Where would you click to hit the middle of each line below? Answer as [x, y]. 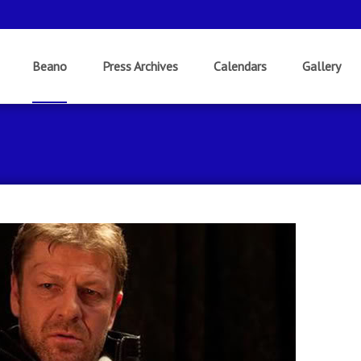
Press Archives [140, 66]
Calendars [240, 66]
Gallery [322, 66]
